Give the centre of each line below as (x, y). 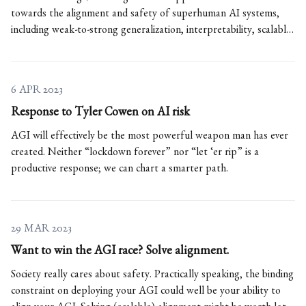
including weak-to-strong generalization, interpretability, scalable (151, 32)
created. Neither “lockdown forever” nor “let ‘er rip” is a (135, 154)
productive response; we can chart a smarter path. (120, 170)
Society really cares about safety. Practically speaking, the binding (152, 276)
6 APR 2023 (37, 92)
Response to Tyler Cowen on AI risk (100, 114)
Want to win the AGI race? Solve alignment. (120, 253)
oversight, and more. (55, 48)
